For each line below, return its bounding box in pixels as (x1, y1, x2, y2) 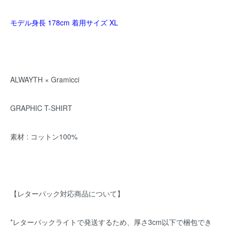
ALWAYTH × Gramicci (10, 74, 79, 84)
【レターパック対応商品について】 (10, 188, 124, 198)
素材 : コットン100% (10, 131, 77, 141)
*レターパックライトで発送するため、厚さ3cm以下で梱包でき (10, 217, 212, 227)
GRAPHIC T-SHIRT (10, 103, 72, 113)
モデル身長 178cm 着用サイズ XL (10, 17, 118, 27)
